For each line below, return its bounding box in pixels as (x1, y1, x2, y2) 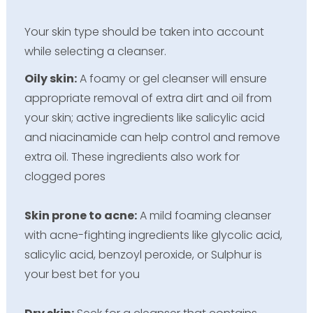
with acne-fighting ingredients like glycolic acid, (24, 226, 282, 243)
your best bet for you (24, 265, 140, 282)
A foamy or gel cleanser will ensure (76, 70, 267, 87)
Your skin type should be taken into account (24, 23, 264, 40)
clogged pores (24, 168, 105, 184)
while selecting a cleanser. (24, 43, 166, 59)
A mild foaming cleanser (136, 207, 271, 224)
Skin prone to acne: (24, 207, 137, 224)
